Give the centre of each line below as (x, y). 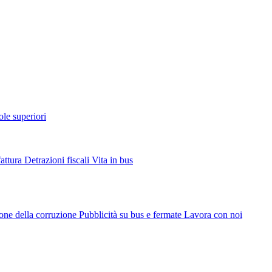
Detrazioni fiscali (58, 160)
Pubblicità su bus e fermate (131, 214)
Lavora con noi (213, 214)
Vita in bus (112, 160)
